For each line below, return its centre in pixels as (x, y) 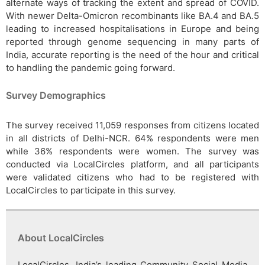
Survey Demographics (56, 96)
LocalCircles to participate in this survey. (91, 190)
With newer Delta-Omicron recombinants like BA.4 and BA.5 (132, 16)
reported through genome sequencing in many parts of (132, 42)
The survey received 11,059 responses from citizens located (132, 125)
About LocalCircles (61, 238)
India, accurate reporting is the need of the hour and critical (132, 55)
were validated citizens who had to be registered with (132, 177)
